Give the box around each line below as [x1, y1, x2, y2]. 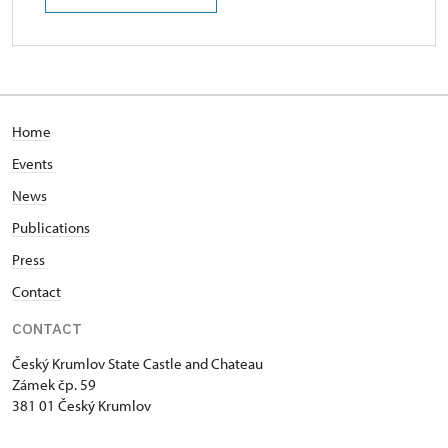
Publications [12, 218, 90, 238]
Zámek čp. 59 [12, 375, 96, 395]
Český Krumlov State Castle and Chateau [12, 354, 263, 374]
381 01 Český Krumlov [12, 396, 151, 416]
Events [12, 154, 53, 174]
